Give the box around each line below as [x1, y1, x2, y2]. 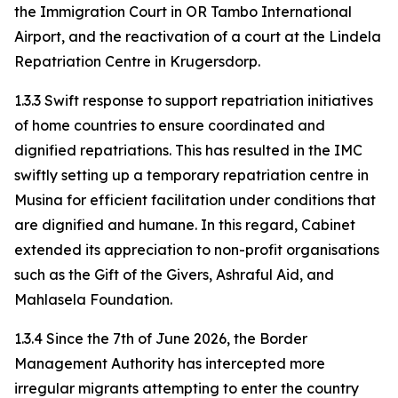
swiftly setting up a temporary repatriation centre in [14, 166, 369, 184]
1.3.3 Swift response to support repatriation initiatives [14, 92, 373, 109]
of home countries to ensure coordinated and [14, 116, 325, 134]
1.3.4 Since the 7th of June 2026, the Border [14, 330, 307, 347]
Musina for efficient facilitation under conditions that [14, 191, 376, 209]
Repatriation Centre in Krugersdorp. [14, 52, 260, 70]
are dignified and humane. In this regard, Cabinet [14, 216, 355, 234]
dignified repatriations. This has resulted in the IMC [14, 141, 362, 159]
